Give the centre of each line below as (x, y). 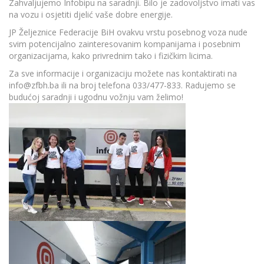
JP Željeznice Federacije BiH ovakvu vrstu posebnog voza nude (128, 32)
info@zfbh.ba (34, 85)
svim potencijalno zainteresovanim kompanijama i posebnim (125, 44)
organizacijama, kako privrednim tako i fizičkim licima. (111, 55)
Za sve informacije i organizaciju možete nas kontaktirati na (123, 73)
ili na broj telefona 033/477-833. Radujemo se (147, 85)
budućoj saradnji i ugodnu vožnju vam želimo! (96, 97)
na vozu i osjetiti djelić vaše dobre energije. (91, 14)
